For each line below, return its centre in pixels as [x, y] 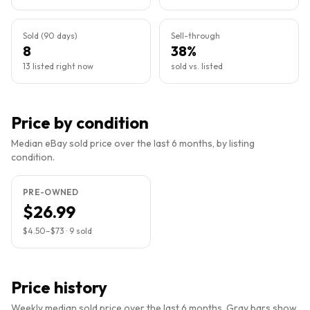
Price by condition [80, 122]
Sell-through [195, 36]
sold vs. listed [197, 66]
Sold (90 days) [50, 36]
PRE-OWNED [51, 192]
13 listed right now [58, 66]
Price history [59, 287]
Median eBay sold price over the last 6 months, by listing [133, 143]
